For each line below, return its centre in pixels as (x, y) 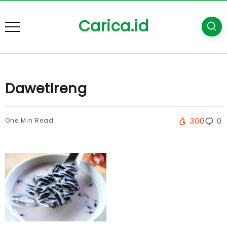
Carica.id (113, 26)
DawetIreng (46, 88)
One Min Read (29, 120)
